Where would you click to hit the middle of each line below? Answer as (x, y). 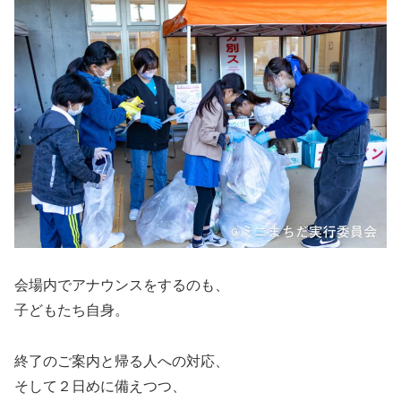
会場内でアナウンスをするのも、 (122, 286)
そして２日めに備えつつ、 (100, 387)
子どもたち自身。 (72, 311)
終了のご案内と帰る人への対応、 (122, 362)
